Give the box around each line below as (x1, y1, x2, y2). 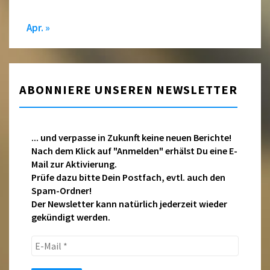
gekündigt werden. (31, 211, 111, 224)
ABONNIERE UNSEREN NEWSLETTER (19, 82, 238, 98)
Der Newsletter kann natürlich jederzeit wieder (31, 198, 228, 210)
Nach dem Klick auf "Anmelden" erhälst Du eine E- (31, 145, 238, 157)
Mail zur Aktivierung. (31, 158, 118, 171)
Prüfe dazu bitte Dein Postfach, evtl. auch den (31, 171, 226, 184)
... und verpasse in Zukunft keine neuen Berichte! (31, 131, 232, 144)
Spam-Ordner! (31, 184, 92, 197)
